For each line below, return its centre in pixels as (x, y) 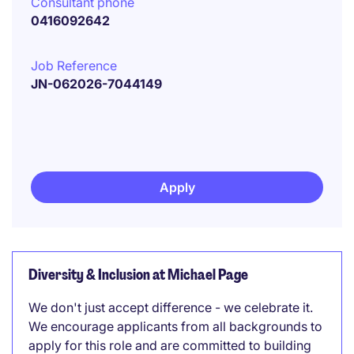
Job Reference (74, 66)
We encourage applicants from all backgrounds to (175, 326)
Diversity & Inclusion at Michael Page (138, 275)
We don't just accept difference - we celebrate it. (171, 307)
